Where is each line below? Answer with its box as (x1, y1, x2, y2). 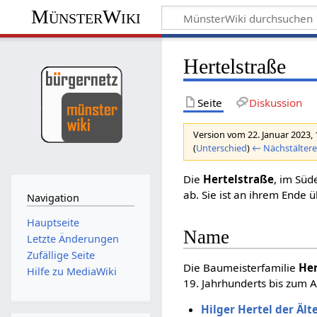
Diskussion (248, 95, 302, 110)
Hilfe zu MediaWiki (26, 265, 117, 279)
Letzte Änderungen (26, 231, 119, 246)
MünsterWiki (31, 6, 142, 28)
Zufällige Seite (26, 248, 95, 263)
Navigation (26, 191, 79, 205)
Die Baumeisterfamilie (183, 260, 299, 275)
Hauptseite (26, 215, 79, 229)
